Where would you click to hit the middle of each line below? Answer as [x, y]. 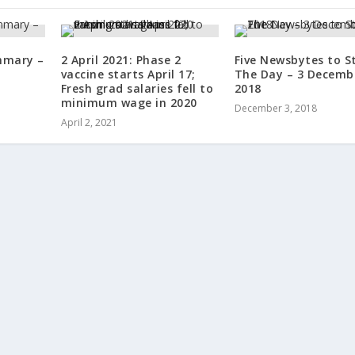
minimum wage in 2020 [129, 102]
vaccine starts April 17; [128, 74]
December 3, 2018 [275, 108]
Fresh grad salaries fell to [137, 88]
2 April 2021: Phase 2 [121, 59]
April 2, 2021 [89, 122]
